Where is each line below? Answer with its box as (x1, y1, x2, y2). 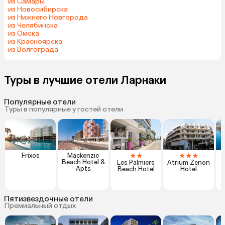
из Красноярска (8, 37, 62, 46)
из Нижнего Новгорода (8, 13, 88, 22)
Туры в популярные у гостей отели (5, 104, 123, 114)
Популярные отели (4, 97, 76, 106)
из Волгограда (8, 45, 58, 54)
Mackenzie (67, 151, 99, 159)
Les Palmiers (117, 158, 155, 166)
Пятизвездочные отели (4, 194, 93, 203)
